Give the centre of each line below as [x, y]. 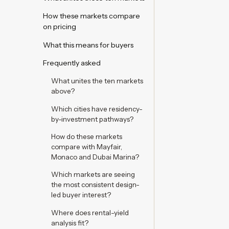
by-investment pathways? [92, 119]
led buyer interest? [81, 195]
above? [63, 91]
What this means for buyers [88, 45]
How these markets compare [91, 16]
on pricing [60, 27]
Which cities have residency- [97, 109]
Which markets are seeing [93, 175]
